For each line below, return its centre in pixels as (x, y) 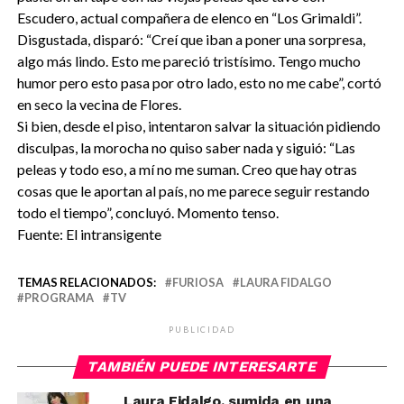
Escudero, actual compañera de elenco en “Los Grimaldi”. (189, 18)
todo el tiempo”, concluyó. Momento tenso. (147, 213)
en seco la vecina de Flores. (99, 105)
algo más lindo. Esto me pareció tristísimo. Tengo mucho (188, 61)
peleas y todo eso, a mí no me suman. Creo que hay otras (187, 170)
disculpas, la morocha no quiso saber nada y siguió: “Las (186, 148)
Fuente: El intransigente (89, 234)
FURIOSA (197, 283)
